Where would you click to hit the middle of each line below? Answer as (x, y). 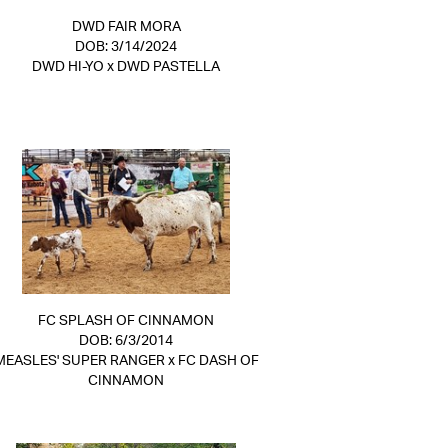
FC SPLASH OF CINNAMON (126, 321)
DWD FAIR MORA (126, 27)
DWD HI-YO (68, 67)
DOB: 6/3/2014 (126, 341)
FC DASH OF (218, 361)
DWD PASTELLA (168, 67)
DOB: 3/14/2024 (126, 47)
